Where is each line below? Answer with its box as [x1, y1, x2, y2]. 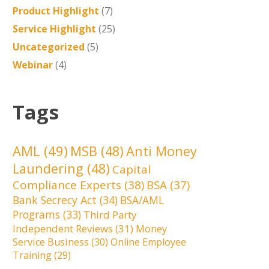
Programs [12, 207, 60, 222]
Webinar [12, 58, 53, 71]
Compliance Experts [12, 177, 121, 193]
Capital [112, 162, 151, 177]
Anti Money [125, 142, 197, 160]
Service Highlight [12, 22, 96, 35]
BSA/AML [119, 193, 164, 207]
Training [12, 249, 52, 262]
